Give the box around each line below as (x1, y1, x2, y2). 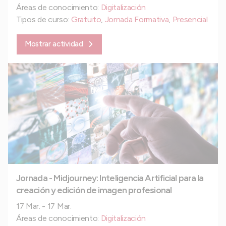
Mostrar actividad (25, 39, 83, 48)
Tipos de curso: (16, 14, 71, 24)
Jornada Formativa (104, 14, 169, 24)
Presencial (172, 14, 208, 24)
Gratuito (71, 14, 101, 24)
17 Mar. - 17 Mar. (16, 201, 72, 211)
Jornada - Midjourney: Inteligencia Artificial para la (16, 172, 204, 184)
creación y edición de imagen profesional (16, 184, 172, 196)
